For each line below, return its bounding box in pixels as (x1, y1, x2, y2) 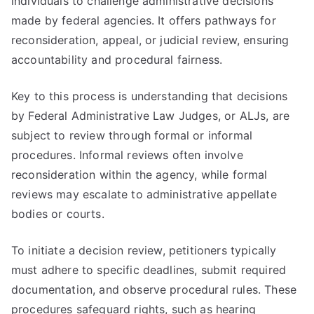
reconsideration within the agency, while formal (11, 168, 268, 182)
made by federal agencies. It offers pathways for (11, 13, 276, 27)
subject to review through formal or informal (11, 128, 253, 142)
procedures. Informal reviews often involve (11, 148, 243, 162)
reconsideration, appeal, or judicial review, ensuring (11, 33, 289, 47)
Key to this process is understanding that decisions (11, 89, 288, 103)
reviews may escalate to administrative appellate (11, 187, 277, 201)
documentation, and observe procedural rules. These (11, 282, 297, 296)
